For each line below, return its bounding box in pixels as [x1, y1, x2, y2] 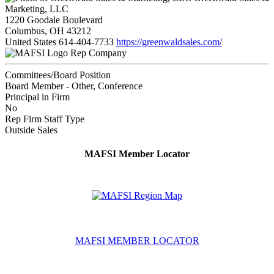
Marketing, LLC [5, 3, 68, 14]
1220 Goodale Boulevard [5, 14, 103, 25]
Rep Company [70, 47, 127, 58]
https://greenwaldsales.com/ [116, 36, 222, 47]
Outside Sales [5, 124, 57, 135]
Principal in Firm [5, 91, 70, 102]
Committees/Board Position [5, 69, 111, 80]
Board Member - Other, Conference [5, 80, 143, 91]
